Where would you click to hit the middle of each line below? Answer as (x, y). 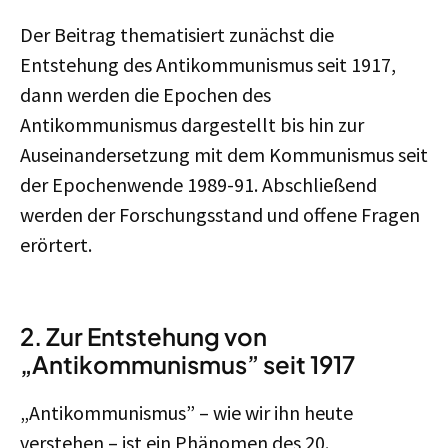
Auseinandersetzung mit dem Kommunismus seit (224, 154)
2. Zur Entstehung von (143, 336)
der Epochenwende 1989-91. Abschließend (198, 184)
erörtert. (56, 244)
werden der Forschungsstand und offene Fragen (220, 214)
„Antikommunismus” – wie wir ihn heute (186, 412)
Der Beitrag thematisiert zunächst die (177, 34)
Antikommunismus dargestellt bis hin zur (192, 124)
